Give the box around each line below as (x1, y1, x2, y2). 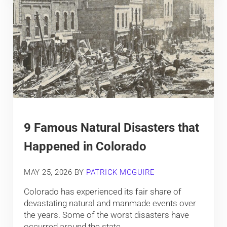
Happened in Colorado (24, 139, 147, 154)
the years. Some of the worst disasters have (24, 210, 190, 220)
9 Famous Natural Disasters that (24, 120, 200, 135)
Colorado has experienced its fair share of (24, 186, 182, 197)
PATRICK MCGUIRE (86, 167, 155, 177)
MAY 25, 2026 (24, 167, 72, 177)
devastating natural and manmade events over (24, 198, 197, 209)
